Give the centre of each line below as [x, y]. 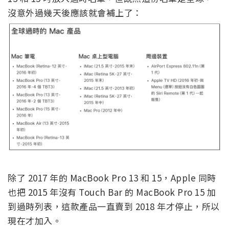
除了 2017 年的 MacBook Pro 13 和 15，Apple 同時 [112, 178]
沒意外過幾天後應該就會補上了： [75, 13]
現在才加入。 [35, 221]
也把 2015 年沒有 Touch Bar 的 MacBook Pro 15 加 [112, 192]
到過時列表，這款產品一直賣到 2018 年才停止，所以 [114, 207]
